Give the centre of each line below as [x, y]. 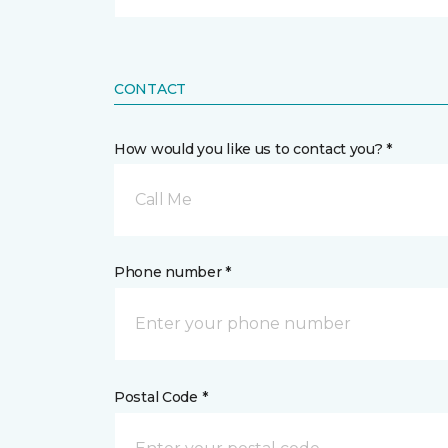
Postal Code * [161, 397]
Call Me [163, 199]
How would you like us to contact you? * [253, 149]
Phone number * [173, 272]
